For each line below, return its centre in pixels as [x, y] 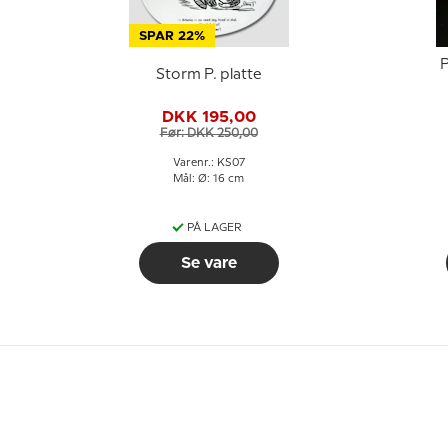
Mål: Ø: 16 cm [208, 179]
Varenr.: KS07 [208, 163]
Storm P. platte [208, 74]
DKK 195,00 [208, 116]
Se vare [208, 263]
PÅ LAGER [214, 228]
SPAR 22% [171, 36]
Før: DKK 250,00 [208, 133]
